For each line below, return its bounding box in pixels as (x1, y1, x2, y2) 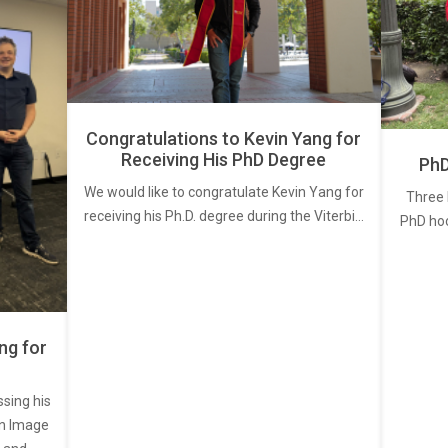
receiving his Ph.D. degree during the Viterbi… (83, 207, 364, 224)
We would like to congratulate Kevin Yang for (83, 183, 364, 200)
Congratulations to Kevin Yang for (86, 127, 362, 149)
